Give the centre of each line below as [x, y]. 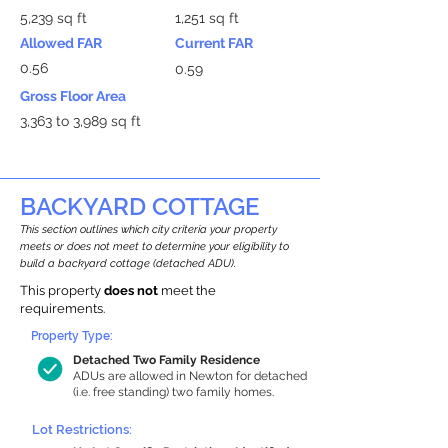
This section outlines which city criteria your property [148, 229]
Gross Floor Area [73, 96]
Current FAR [214, 43]
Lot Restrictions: [82, 429]
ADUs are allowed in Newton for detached [190, 376]
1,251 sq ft [207, 18]
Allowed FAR [61, 43]
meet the [187, 290]
